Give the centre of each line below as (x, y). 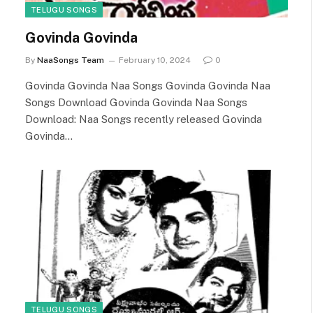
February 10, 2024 (155, 60)
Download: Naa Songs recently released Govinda (144, 119)
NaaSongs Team (71, 60)
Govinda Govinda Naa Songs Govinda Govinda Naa (148, 85)
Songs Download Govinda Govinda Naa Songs (136, 102)
